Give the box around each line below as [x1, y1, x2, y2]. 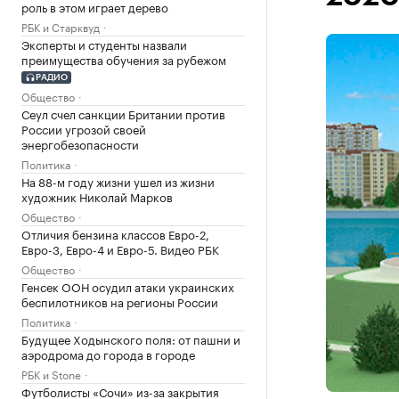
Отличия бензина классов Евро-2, [21, 224, 209, 242]
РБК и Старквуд [21, 18, 100, 35]
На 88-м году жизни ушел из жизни [21, 171, 215, 190]
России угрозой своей [21, 118, 146, 137]
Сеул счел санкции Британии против [21, 103, 225, 122]
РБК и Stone [21, 364, 81, 382]
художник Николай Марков [21, 186, 173, 205]
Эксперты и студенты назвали [21, 35, 187, 53]
